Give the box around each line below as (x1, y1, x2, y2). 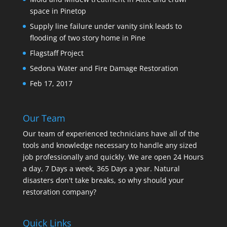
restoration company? (22, 187, 96, 197)
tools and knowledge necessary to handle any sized (22, 140, 197, 150)
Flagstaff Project (29, 48, 84, 58)
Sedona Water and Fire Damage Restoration (29, 63, 178, 73)
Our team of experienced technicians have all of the (22, 129, 199, 139)
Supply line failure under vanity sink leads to (29, 21, 182, 31)
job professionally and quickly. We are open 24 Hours (22, 152, 204, 162)
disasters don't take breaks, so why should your (22, 175, 184, 185)
